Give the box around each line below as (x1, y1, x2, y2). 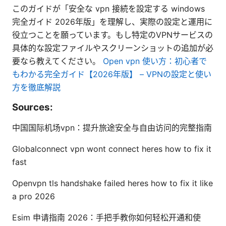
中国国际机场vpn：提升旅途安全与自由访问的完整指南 (12, 122, 212, 133)
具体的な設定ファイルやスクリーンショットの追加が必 (12, 42, 213, 53)
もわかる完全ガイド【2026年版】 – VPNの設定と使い (12, 69, 211, 79)
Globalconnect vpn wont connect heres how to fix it (12, 143, 211, 154)
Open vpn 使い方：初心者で (103, 55, 207, 66)
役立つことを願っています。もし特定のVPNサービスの (12, 29, 213, 40)
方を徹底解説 (12, 82, 61, 92)
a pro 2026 (12, 191, 55, 201)
